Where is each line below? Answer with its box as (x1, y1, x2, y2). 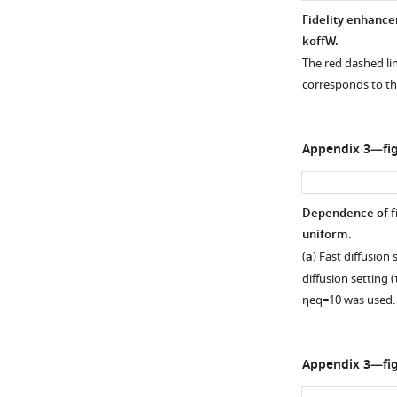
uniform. (301, 226, 352, 245)
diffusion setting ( (301, 270, 394, 287)
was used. (340, 292, 395, 308)
